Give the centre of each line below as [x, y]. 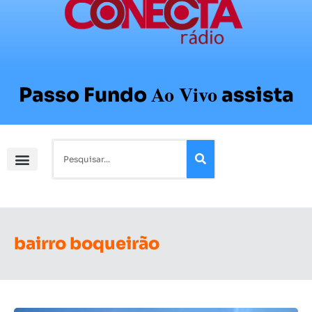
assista [257, 95]
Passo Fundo [83, 95]
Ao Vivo [184, 95]
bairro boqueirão [87, 244]
